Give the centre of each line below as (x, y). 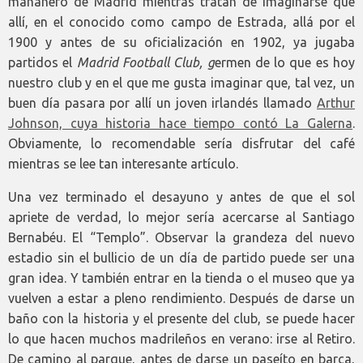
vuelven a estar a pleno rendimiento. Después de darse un (181, 299)
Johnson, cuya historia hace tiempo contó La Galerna (180, 124)
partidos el (43, 63)
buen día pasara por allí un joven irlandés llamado (162, 103)
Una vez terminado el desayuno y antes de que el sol (181, 197)
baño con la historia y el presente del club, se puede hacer (181, 319)
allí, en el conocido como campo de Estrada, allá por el (181, 22)
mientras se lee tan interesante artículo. (123, 164)
